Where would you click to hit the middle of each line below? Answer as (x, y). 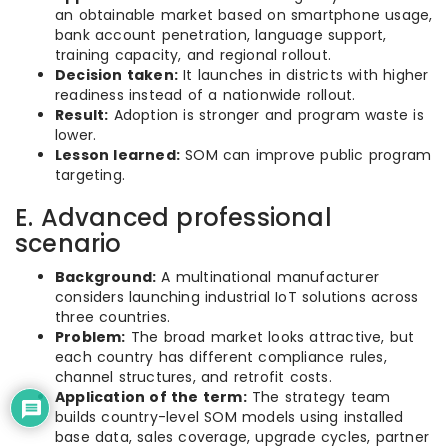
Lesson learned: (117, 155)
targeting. (90, 175)
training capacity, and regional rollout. (193, 55)
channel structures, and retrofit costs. (193, 377)
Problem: (90, 337)
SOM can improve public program (306, 155)
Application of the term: (151, 397)
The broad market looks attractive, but (270, 337)
